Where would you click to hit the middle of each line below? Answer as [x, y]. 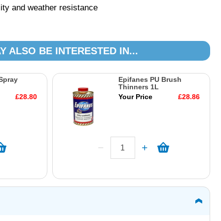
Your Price [135, 97]
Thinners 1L [138, 87]
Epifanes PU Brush [150, 79]
